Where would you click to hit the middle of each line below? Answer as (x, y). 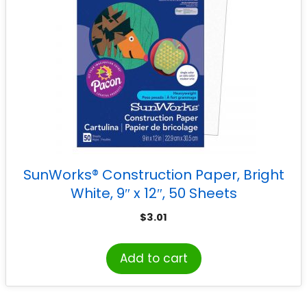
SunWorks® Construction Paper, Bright (153, 174)
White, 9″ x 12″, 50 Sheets (153, 193)
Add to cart (153, 258)
